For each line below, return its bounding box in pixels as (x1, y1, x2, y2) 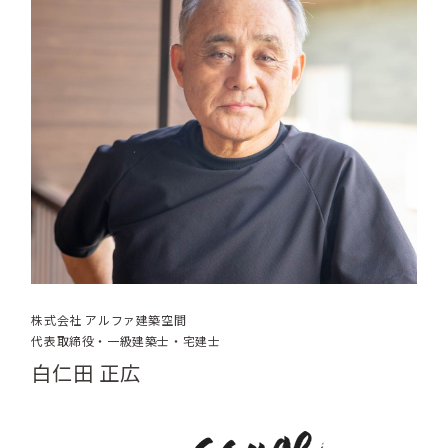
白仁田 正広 (31, 357, 142, 387)
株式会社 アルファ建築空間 (31, 311, 187, 329)
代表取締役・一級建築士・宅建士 (31, 332, 221, 350)
